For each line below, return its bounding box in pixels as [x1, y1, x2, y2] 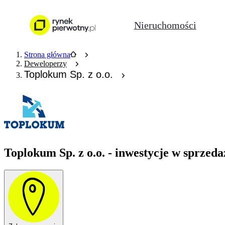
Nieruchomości [134, 19, 196, 31]
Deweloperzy [24, 59, 67, 68]
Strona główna [24, 50, 70, 59]
